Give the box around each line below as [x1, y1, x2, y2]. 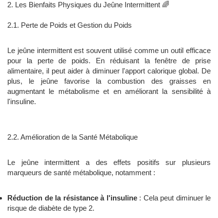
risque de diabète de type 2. [7, 204, 94, 213]
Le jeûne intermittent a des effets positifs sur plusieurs [7, 158, 211, 167]
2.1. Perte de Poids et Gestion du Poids [7, 21, 132, 30]
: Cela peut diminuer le [137, 194, 211, 202]
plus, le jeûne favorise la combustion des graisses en [7, 77, 211, 86]
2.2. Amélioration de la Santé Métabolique [7, 133, 138, 142]
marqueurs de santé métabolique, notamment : [7, 168, 155, 177]
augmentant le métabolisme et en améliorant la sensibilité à [7, 87, 211, 96]
